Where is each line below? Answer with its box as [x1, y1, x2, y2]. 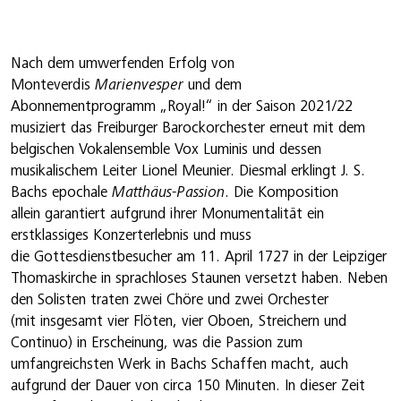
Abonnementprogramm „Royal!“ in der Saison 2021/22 [11, 98, 353, 115]
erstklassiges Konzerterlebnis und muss [11, 226, 252, 244]
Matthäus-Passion [112, 183, 225, 201]
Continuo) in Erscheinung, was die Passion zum [11, 334, 303, 352]
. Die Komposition [225, 183, 338, 201]
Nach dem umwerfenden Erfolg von [11, 55, 235, 73]
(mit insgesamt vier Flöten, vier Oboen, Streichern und [11, 312, 346, 330]
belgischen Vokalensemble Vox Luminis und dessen [11, 141, 321, 158]
